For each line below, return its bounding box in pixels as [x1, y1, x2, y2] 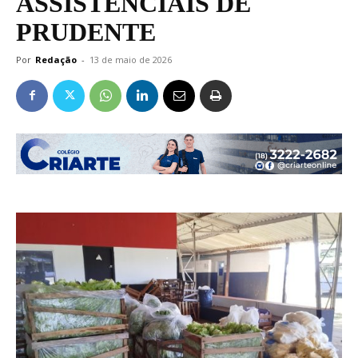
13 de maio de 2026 [89, 53, 172, 66]
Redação [35, 53, 77, 66]
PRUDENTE [16, 17, 156, 46]
